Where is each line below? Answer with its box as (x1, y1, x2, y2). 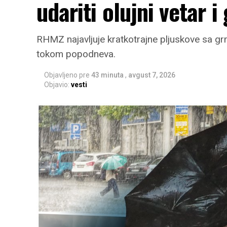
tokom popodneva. (36, 48, 116, 60)
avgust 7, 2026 (128, 71, 175, 79)
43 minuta (91, 71, 124, 79)
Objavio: (44, 81, 69, 89)
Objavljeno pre (44, 71, 90, 79)
